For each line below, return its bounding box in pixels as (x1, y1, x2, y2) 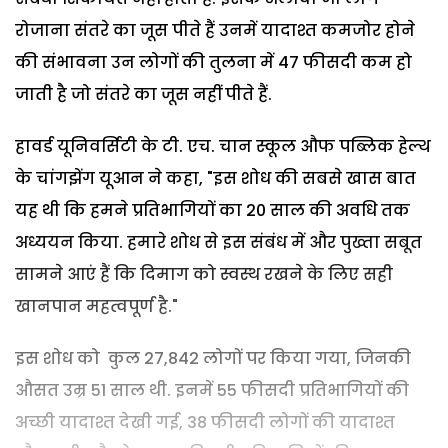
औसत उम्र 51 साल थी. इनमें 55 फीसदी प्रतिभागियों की (15, 378, 409, 402)
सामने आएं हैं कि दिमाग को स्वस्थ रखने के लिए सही (15, 262, 393, 286)
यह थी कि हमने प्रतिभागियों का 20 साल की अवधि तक (15, 198, 410, 222)
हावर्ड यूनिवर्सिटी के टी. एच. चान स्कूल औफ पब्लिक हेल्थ (15, 134, 431, 158)
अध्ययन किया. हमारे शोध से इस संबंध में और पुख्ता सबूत (15, 230, 422, 254)
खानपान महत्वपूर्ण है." (15, 294, 178, 318)
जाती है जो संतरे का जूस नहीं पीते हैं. (15, 82, 272, 106)
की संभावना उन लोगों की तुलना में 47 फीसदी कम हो (15, 50, 412, 74)
